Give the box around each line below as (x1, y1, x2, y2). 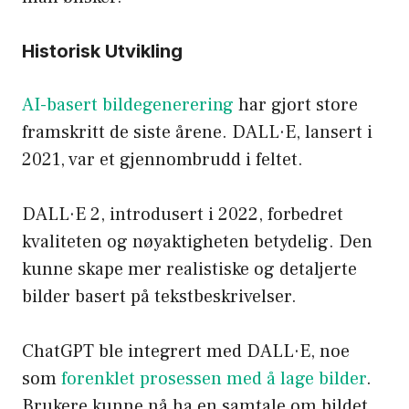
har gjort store (234, 93, 358, 118)
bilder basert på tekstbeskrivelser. (22, 285, 297, 309)
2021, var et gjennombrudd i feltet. (22, 148, 303, 173)
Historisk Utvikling (22, 40, 183, 63)
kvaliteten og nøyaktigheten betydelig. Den (22, 230, 372, 255)
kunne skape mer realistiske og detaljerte (22, 257, 357, 282)
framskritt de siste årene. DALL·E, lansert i (22, 121, 372, 145)
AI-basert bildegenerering (22, 93, 234, 118)
